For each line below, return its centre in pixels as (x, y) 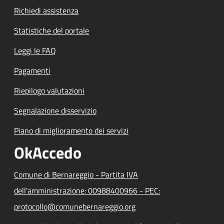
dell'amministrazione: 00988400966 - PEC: (87, 190)
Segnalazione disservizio (55, 110)
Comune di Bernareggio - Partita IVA (76, 174)
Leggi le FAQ (35, 50)
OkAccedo (48, 152)
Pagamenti (32, 70)
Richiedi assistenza (46, 10)
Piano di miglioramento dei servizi (71, 130)
